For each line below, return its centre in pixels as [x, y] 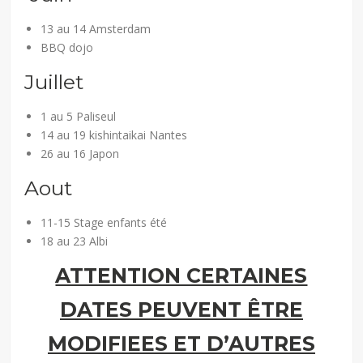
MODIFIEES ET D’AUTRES [181, 343]
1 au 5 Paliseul [79, 116]
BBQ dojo [67, 47]
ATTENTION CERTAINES [181, 275]
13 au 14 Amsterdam [96, 28]
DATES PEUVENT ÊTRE [181, 309]
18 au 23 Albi [75, 241]
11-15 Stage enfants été [104, 222]
